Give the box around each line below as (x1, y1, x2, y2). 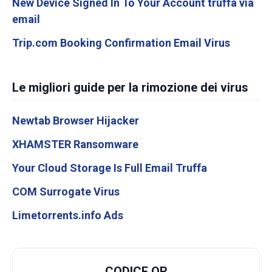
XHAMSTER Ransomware (12, 138, 138, 151)
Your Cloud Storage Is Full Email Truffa (12, 161, 207, 175)
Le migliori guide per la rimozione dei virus (12, 80, 248, 95)
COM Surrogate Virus (12, 185, 120, 199)
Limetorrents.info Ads (12, 209, 123, 222)
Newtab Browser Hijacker (12, 114, 139, 127)
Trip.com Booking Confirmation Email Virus (12, 36, 230, 50)
